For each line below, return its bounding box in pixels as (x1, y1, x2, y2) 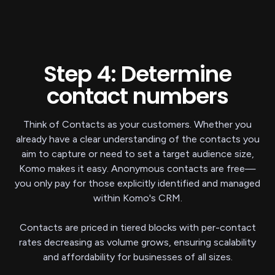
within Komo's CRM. (93, 192, 182, 204)
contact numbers (46, 80, 229, 112)
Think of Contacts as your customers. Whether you (23, 118, 252, 131)
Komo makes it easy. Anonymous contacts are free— (19, 163, 256, 175)
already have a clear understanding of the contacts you (15, 133, 260, 145)
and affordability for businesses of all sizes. (42, 251, 233, 263)
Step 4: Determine (43, 58, 232, 90)
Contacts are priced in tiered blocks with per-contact (19, 222, 256, 234)
